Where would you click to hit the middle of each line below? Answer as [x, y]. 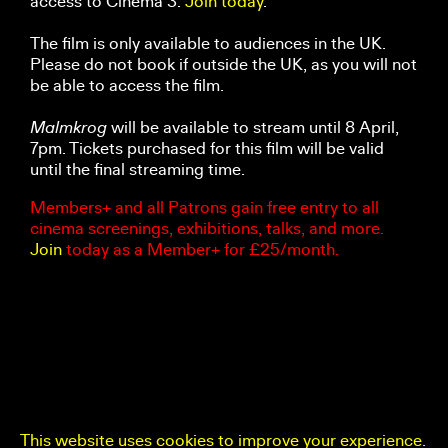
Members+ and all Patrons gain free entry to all [204, 207]
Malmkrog [68, 127]
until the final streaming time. [139, 169]
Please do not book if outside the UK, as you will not [223, 64]
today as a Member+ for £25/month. [200, 249]
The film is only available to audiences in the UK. [208, 43]
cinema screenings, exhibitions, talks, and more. [207, 228]
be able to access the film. [129, 85]
